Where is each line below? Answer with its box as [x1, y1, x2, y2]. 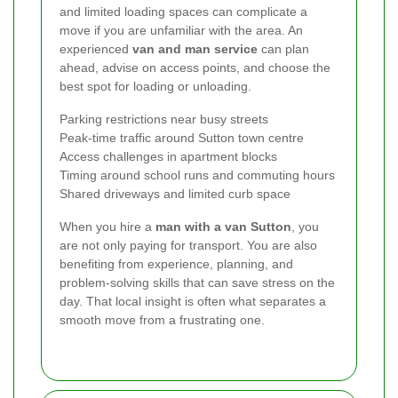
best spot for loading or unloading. [60, 79, 251, 94]
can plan [258, 42, 309, 57]
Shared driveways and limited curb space [60, 187, 291, 202]
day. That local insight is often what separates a [60, 294, 326, 309]
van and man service [132, 42, 258, 57]
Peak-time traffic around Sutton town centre [60, 131, 304, 146]
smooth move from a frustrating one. [60, 313, 265, 328]
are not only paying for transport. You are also [60, 238, 317, 253]
